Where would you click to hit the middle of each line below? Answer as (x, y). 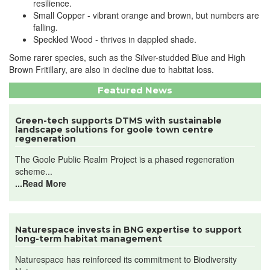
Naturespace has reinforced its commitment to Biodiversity (126, 259)
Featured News (135, 90)
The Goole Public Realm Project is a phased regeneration (125, 159)
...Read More (41, 183)
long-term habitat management (89, 239)
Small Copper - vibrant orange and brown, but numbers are (146, 15)
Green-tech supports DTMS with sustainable (118, 121)
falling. (46, 27)
